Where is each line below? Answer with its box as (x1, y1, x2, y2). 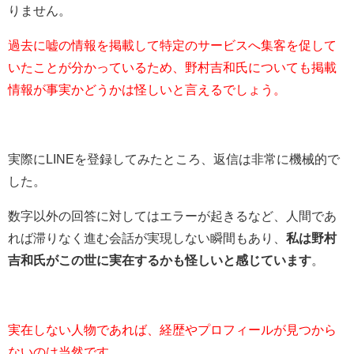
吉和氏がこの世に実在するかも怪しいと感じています (8, 254, 311, 267)
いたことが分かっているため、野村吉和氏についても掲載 (8, 61, 337, 74)
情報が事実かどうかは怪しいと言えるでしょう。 (8, 83, 286, 96)
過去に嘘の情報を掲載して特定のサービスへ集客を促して (8, 39, 337, 52)
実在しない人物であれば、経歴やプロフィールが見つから (8, 323, 337, 337)
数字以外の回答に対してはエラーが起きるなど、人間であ (8, 209, 337, 223)
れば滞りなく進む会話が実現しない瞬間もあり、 (8, 232, 286, 245)
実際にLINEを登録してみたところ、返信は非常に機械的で (8, 153, 340, 166)
